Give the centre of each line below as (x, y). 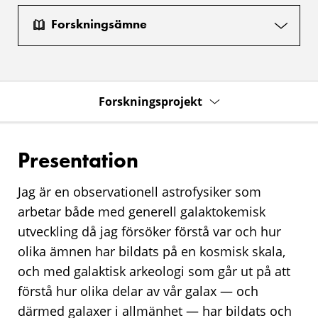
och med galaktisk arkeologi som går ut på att (154, 271)
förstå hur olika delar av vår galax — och (138, 291)
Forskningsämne (99, 24)
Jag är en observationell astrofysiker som (139, 191)
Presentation (78, 160)
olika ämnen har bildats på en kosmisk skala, (152, 251)
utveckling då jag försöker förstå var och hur (149, 231)
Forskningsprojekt (150, 101)
